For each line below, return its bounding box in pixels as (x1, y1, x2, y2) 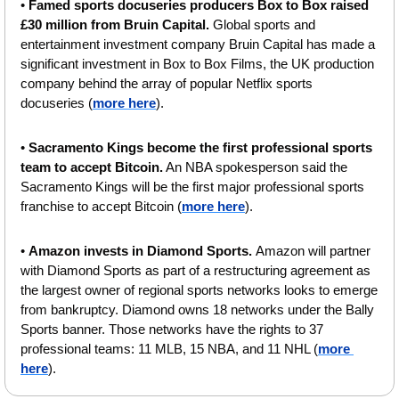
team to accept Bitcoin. (20, 159, 163, 175)
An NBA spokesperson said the (163, 159, 347, 175)
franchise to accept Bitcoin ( (20, 198, 182, 214)
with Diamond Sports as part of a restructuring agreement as (20, 262, 370, 278)
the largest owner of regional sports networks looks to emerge (20, 281, 378, 297)
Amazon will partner (256, 242, 370, 258)
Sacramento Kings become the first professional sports (28, 139, 372, 155)
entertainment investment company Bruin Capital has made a (20, 36, 375, 52)
